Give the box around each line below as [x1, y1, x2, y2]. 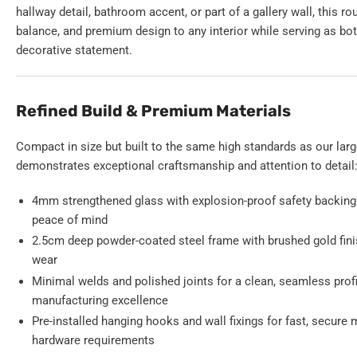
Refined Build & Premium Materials [16, 100, 291, 120]
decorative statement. [16, 42, 132, 57]
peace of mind [32, 212, 108, 227]
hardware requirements [32, 333, 155, 348]
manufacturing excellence [32, 292, 168, 308]
